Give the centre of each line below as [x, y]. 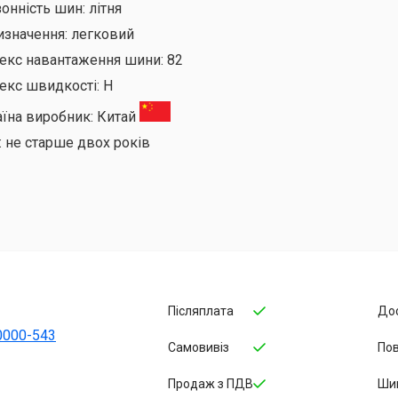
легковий [103, 34]
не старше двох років [78, 143]
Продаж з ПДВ [211, 384]
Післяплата [201, 310]
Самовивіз [199, 347]
